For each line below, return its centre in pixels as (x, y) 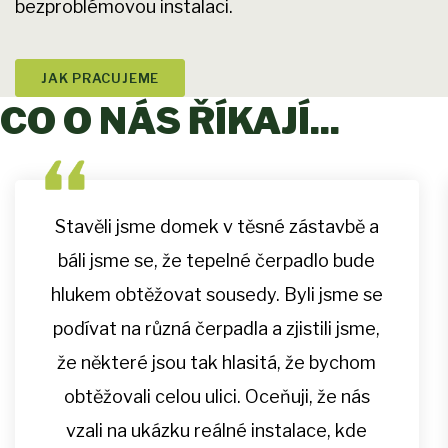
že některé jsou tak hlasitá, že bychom (217, 363)
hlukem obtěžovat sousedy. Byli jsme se (216, 295)
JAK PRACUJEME (100, 78)
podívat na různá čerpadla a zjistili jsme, (217, 329)
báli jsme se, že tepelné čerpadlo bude (217, 261)
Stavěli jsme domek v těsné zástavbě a (216, 227)
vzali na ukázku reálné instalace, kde (217, 431)
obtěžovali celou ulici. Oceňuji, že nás (216, 397)
